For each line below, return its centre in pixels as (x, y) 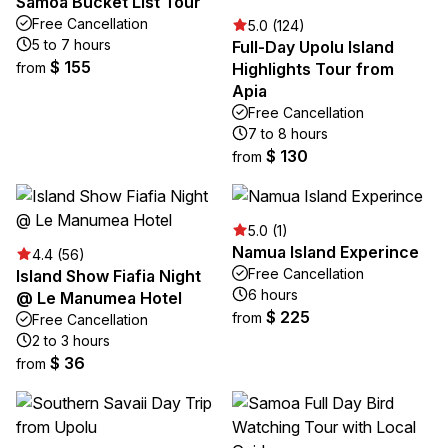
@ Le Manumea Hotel (99, 297)
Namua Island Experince (325, 251)
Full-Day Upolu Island (313, 46)
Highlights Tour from (313, 68)
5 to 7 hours (71, 44)
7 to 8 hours (288, 133)
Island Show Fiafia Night (108, 275)
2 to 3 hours (71, 340)
